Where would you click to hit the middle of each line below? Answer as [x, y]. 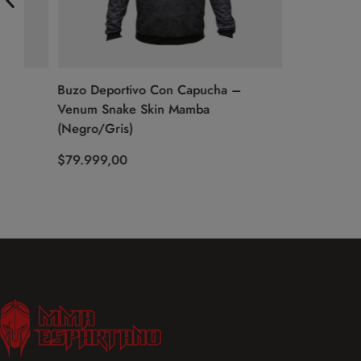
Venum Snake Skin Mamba [100, 109]
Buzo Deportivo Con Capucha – [116, 89]
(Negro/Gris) [62, 128]
